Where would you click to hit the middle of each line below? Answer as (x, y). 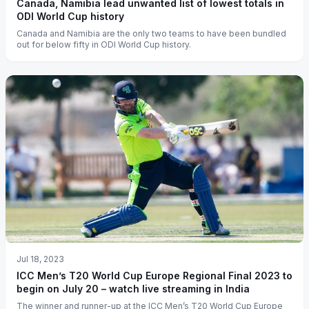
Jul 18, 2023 (40, 259)
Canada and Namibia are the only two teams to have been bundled (151, 34)
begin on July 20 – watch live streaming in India (133, 289)
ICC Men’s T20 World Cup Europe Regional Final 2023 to (154, 276)
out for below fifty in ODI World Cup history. (104, 45)
